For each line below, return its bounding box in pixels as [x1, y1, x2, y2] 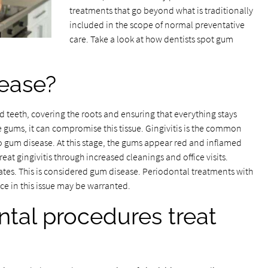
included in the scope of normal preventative [69, 19, 245, 31]
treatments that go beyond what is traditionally [69, 4, 253, 16]
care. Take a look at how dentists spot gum [69, 33, 233, 45]
